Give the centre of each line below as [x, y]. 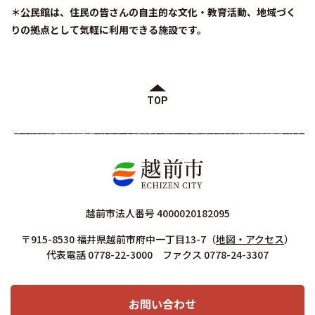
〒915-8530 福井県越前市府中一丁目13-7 [114, 239]
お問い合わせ [162, 304]
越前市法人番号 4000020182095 [157, 213]
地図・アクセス [250, 239]
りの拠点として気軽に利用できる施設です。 [110, 30]
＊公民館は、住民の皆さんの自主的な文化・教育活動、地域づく [153, 12]
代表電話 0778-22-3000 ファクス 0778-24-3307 [157, 255]
